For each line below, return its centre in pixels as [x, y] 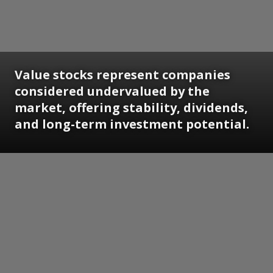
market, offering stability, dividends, [131, 107]
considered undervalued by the [112, 91]
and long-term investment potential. [132, 124]
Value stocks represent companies [122, 74]
